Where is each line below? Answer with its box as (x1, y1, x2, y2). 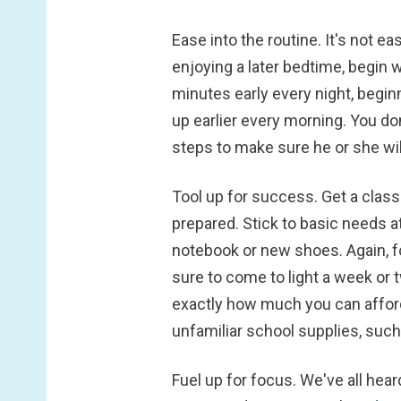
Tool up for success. (172, 186, 321, 206)
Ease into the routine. (172, 30, 325, 49)
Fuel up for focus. (172, 371, 300, 390)
